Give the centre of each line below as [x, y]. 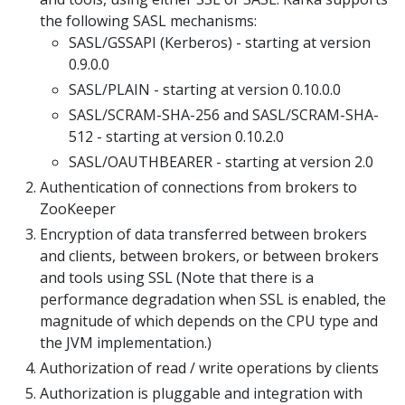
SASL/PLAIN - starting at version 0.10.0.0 [205, 89]
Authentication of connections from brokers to [198, 187]
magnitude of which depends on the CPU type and [209, 321]
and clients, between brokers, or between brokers [209, 256]
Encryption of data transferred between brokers [203, 234]
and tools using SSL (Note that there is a [177, 278]
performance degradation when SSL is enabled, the [213, 299]
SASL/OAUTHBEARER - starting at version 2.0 [221, 162]
